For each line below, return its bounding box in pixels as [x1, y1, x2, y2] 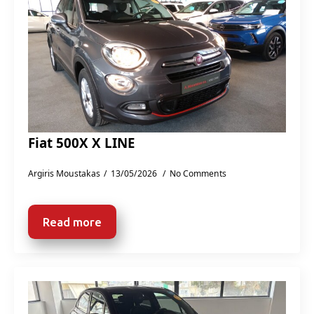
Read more [43, 215, 102, 228]
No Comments [170, 168, 226, 179]
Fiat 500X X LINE [28, 134, 135, 151]
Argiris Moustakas [28, 168, 100, 179]
